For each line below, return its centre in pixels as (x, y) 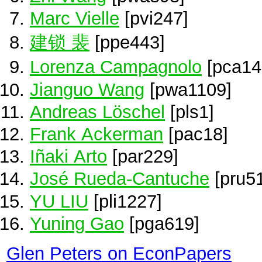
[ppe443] (127, 42)
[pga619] (162, 223)
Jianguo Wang (87, 89)
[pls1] (189, 111)
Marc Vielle (75, 18)
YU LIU (59, 201)
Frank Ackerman (96, 134)
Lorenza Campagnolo (116, 67)
